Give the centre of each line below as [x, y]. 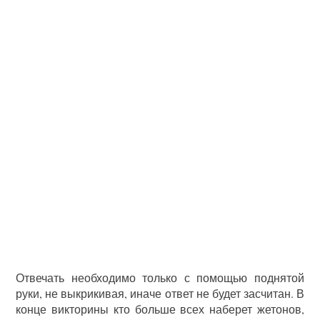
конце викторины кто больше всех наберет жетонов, [160, 309]
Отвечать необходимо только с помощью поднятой [160, 277]
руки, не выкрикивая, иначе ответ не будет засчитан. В [160, 293]
